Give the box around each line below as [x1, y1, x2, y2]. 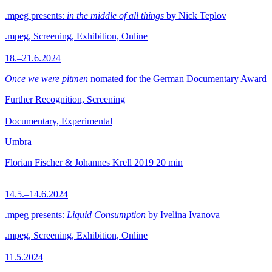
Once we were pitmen [5, 73, 88, 84]
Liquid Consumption [67, 209, 146, 220]
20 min [156, 157, 183, 168]
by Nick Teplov [164, 10, 226, 21]
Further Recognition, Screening [5, 94, 125, 104]
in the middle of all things [67, 10, 164, 21]
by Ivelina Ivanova [146, 209, 220, 220]
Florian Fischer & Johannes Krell [5, 157, 132, 168]
